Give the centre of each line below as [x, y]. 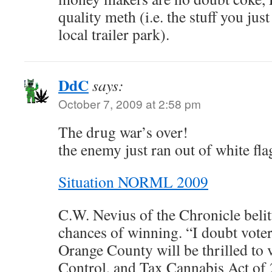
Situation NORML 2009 [133, 182]
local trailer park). [114, 34]
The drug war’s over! [123, 132]
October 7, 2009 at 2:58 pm [130, 104]
